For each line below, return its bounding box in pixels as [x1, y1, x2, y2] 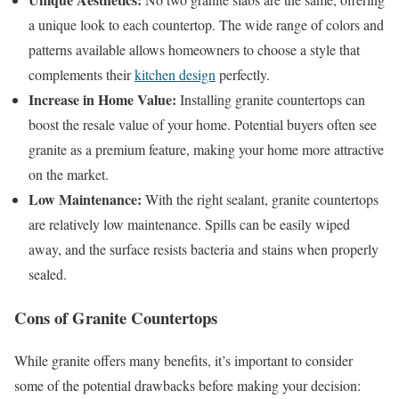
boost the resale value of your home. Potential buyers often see [28, 115, 377, 134]
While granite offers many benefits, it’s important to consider [14, 351, 353, 370]
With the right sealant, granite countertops [142, 190, 379, 209]
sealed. [28, 265, 67, 284]
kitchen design [134, 65, 216, 85]
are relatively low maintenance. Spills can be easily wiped [28, 215, 350, 234]
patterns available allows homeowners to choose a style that [28, 40, 360, 60]
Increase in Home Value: [28, 89, 176, 110]
